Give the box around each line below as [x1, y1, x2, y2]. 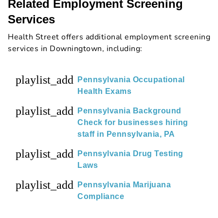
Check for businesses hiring [77, 118, 188, 127]
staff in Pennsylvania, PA [77, 129, 175, 138]
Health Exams [77, 87, 131, 95]
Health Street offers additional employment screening [8, 31, 210, 42]
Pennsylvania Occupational [77, 75, 185, 84]
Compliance [77, 192, 124, 200]
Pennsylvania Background [77, 106, 182, 115]
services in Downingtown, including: [8, 43, 143, 54]
